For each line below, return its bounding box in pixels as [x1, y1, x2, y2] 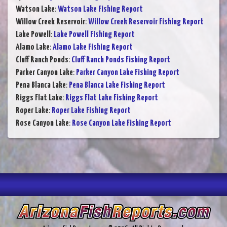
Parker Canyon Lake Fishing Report [76, 68, 179, 78]
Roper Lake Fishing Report [52, 106, 131, 116]
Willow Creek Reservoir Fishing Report [88, 18, 204, 27]
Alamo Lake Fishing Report [53, 43, 133, 52]
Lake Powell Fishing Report [54, 30, 135, 40]
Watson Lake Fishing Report [58, 5, 143, 14]
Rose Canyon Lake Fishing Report [72, 119, 171, 128]
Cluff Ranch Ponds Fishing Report [71, 56, 170, 65]
